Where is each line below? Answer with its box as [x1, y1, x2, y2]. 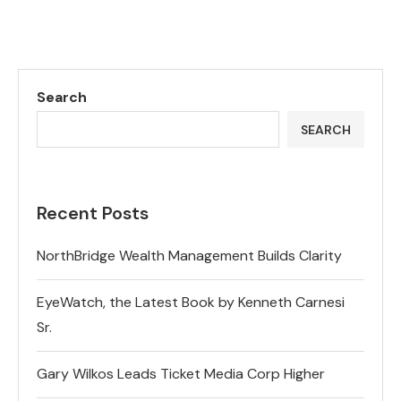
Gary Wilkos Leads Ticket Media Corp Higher [37, 364, 325, 384]
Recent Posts [37, 201, 149, 226]
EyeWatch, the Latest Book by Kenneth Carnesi [37, 293, 345, 312]
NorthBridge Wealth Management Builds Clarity [37, 246, 342, 266]
